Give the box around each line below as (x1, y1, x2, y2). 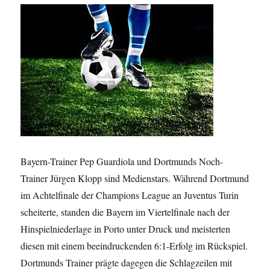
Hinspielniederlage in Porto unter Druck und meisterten (20, 222, 231, 236)
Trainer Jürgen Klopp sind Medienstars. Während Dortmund (20, 172, 250, 185)
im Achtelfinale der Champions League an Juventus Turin (20, 189, 239, 202)
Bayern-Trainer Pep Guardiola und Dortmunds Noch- (20, 155, 224, 168)
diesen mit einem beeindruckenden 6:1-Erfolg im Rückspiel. (20, 239, 248, 253)
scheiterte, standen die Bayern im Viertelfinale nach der (20, 206, 230, 219)
